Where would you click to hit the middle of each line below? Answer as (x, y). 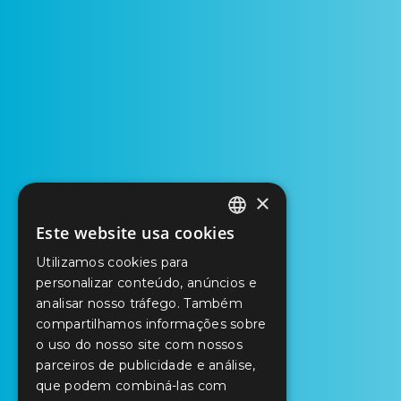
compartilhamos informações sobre (151, 324)
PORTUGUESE (219, 239)
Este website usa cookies (136, 233)
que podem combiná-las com (132, 386)
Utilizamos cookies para (112, 262)
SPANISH (198, 307)
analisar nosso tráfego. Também (140, 303)
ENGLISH (199, 273)
